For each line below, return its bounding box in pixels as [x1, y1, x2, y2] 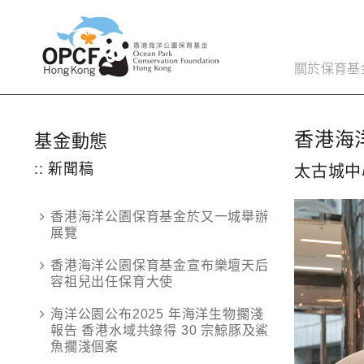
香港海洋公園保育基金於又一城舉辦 [50, 210, 269, 223]
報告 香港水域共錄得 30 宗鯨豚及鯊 [50, 323, 270, 337]
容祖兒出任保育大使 [50, 275, 174, 288]
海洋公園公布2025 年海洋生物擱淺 [50, 307, 264, 321]
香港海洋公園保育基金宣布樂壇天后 [50, 258, 269, 272]
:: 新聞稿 [34, 161, 94, 177]
